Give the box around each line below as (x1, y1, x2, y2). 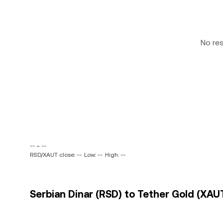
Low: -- (84, 151, 103, 158)
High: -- (105, 151, 125, 158)
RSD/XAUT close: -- (30, 151, 82, 158)
